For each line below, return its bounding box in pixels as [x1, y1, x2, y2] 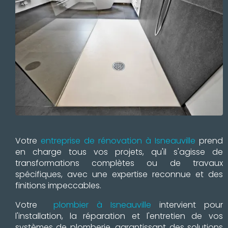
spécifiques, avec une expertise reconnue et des [15, 168, 223, 180]
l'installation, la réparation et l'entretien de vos [15, 210, 223, 222]
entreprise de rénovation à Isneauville [41, 134, 195, 147]
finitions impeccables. [15, 179, 101, 191]
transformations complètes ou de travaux [15, 157, 223, 169]
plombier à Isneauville [53, 198, 151, 211]
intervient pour [151, 198, 223, 211]
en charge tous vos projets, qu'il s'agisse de [15, 146, 223, 158]
